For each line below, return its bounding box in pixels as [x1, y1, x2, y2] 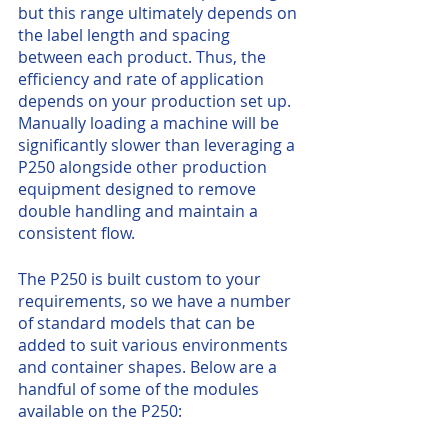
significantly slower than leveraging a [18, 134, 299, 156]
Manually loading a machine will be [18, 112, 283, 134]
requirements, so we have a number [18, 290, 295, 312]
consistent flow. [18, 222, 139, 244]
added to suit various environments [18, 334, 292, 356]
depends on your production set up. [18, 90, 295, 112]
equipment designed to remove [18, 178, 260, 200]
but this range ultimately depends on [18, 2, 301, 24]
